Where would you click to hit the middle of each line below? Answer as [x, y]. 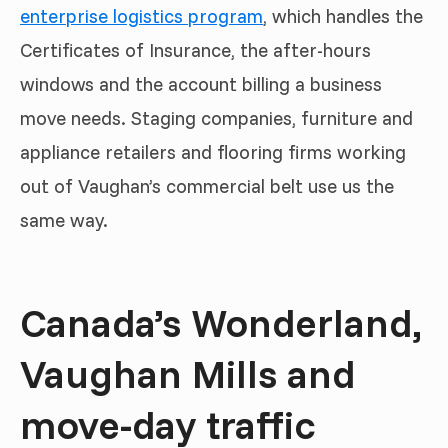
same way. [64, 220]
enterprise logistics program [141, 16]
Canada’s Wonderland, [221, 322]
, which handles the [343, 16]
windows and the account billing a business [201, 84]
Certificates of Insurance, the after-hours [195, 50]
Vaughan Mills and [187, 373]
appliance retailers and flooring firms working [213, 152]
